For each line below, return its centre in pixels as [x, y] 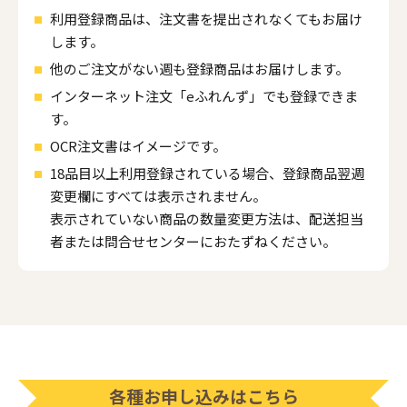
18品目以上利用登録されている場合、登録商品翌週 [207, 174]
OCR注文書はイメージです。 [138, 146]
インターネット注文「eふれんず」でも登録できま [204, 96]
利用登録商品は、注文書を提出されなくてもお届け [206, 19]
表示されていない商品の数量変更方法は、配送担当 [207, 219]
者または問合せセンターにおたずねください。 [193, 242]
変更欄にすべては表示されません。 [158, 196]
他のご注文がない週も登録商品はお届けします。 [199, 69]
